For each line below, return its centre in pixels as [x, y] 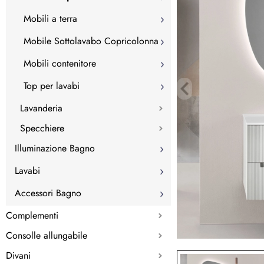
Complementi [32, 215]
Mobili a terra [50, 18]
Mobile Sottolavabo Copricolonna [91, 41]
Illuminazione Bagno [55, 148]
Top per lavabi [52, 85]
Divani [18, 255]
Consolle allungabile [47, 235]
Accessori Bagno [48, 193]
